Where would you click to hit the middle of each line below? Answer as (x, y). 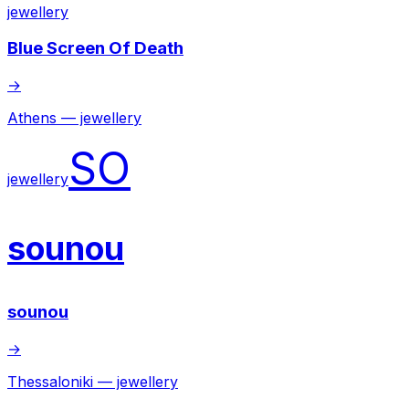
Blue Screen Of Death (95, 48)
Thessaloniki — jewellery (93, 381)
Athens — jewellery (74, 118)
